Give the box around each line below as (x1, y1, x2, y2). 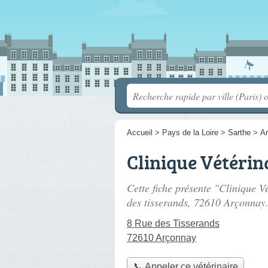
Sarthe (228, 128, 251, 137)
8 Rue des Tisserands (127, 218, 220, 229)
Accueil (127, 128, 153, 137)
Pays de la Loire (162, 128, 218, 137)
